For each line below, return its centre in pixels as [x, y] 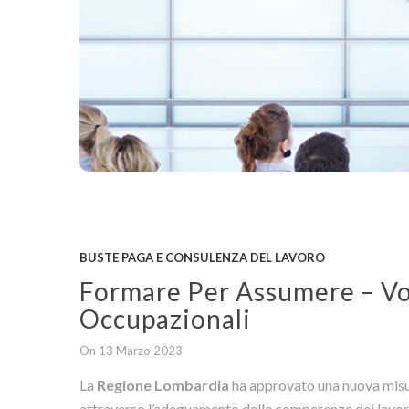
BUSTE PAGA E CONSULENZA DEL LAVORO [203, 257]
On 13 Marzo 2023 [131, 350]
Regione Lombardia [163, 384]
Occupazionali [166, 318]
